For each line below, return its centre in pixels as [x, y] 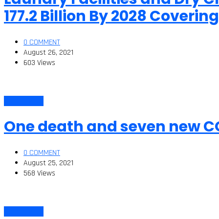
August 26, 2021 [48, 53]
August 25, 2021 [48, 163]
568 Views [39, 173]
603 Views [39, 63]
